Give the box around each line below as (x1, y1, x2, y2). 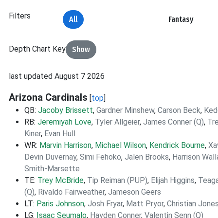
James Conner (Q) (143, 117, 204, 127)
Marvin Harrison (39, 141, 91, 150)
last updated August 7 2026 (9, 72, 105, 81)
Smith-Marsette (24, 164, 80, 173)
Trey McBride (37, 176, 84, 185)
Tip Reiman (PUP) (87, 176, 147, 185)
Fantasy (168, 15, 193, 24)
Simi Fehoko (80, 152, 121, 162)
